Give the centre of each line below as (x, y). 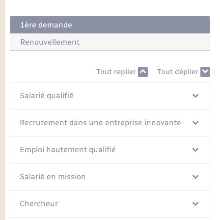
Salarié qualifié (47, 96)
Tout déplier (179, 72)
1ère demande (46, 25)
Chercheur (39, 204)
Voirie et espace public (57, 59)
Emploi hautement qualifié (68, 150)
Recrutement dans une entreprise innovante (101, 123)
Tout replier (117, 72)
